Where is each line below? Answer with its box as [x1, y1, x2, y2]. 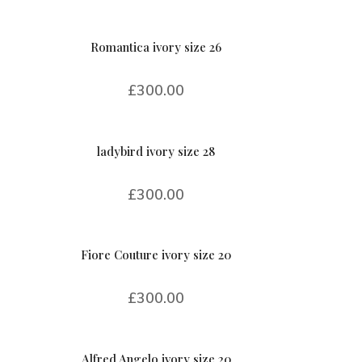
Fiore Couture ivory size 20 [81, 246, 232, 263]
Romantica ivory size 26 [90, 39, 222, 56]
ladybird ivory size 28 [97, 142, 216, 159]
